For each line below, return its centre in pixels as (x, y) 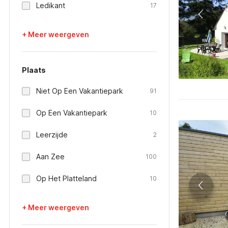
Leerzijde (52, 135)
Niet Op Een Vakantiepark (80, 91)
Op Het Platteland (66, 178)
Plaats (34, 70)
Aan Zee (50, 156)
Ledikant (51, 5)
